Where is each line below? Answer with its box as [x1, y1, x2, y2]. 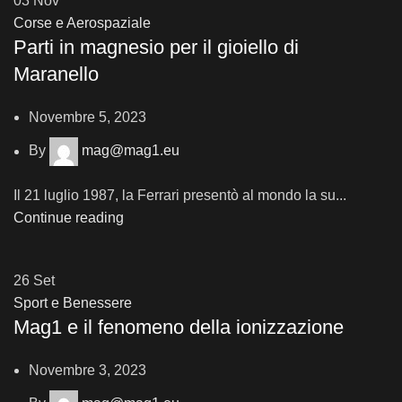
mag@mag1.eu [82, 143, 179, 159]
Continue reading [13, 210, 124, 226]
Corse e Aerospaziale [13, 15, 151, 31]
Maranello [13, 63, 99, 86]
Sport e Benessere [13, 295, 132, 311]
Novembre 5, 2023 [29, 109, 146, 126]
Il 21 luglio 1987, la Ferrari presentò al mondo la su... [13, 188, 346, 204]
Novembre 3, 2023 [29, 363, 146, 379]
